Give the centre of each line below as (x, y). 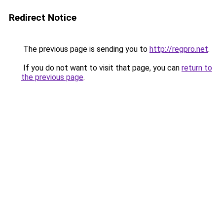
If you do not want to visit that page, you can (101, 68)
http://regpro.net (179, 49)
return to (197, 68)
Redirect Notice (43, 18)
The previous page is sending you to (85, 49)
